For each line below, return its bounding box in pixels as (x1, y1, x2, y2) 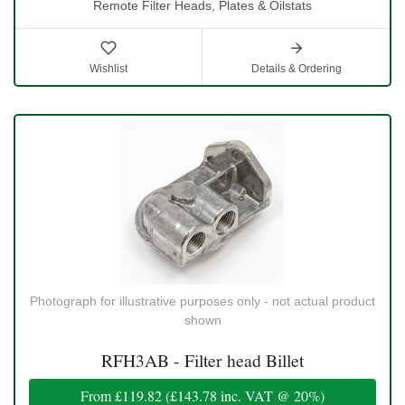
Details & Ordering (250, 61, 342, 75)
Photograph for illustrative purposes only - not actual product (30, 293, 375, 308)
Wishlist (89, 61, 127, 75)
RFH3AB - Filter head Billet (101, 347, 304, 372)
